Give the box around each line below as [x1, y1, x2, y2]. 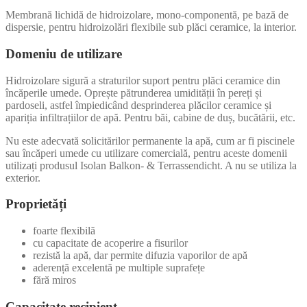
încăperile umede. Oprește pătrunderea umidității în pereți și [5, 86, 262, 99]
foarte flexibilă [33, 225, 95, 236]
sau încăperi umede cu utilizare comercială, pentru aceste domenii [5, 147, 287, 159]
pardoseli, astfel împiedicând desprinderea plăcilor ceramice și [5, 99, 271, 111]
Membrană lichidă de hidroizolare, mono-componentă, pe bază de [5, 9, 288, 21]
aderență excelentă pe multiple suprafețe [33, 262, 205, 273]
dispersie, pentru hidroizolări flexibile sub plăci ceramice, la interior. [5, 21, 297, 34]
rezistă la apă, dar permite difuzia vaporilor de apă [33, 249, 247, 261]
